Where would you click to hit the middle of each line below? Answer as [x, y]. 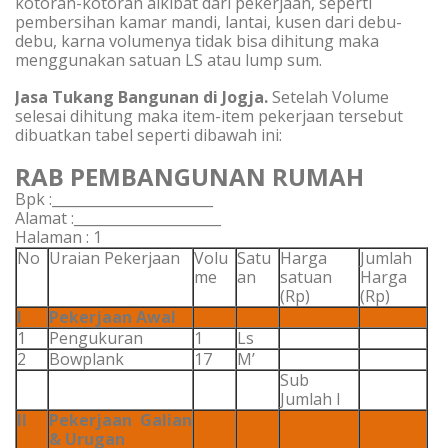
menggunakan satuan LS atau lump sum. [168, 60]
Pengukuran [96, 338]
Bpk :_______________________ [114, 199]
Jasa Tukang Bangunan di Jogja [139, 97]
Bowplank [86, 359]
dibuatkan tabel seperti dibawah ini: [148, 135]
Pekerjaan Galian [120, 420]
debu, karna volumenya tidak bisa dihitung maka [197, 41]
